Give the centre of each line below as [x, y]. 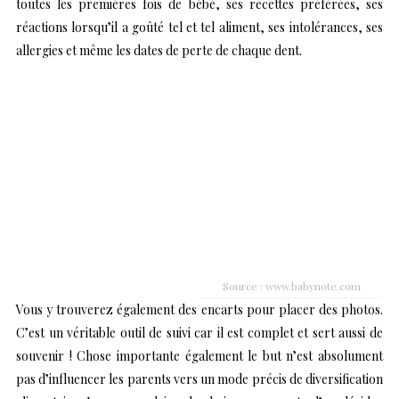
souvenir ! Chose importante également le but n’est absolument [199, 355]
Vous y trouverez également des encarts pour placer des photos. [199, 309]
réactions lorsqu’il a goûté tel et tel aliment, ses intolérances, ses [199, 27]
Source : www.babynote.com [291, 285]
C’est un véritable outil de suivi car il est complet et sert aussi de [199, 332]
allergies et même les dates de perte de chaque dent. [159, 50]
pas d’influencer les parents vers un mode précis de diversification [199, 379]
